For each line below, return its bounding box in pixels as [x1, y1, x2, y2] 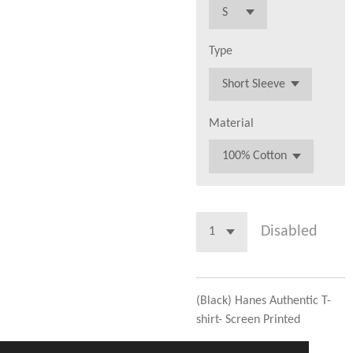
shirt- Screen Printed [196, 313, 300, 326]
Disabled [260, 224, 318, 240]
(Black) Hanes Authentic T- [196, 294, 331, 307]
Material [209, 117, 255, 130]
